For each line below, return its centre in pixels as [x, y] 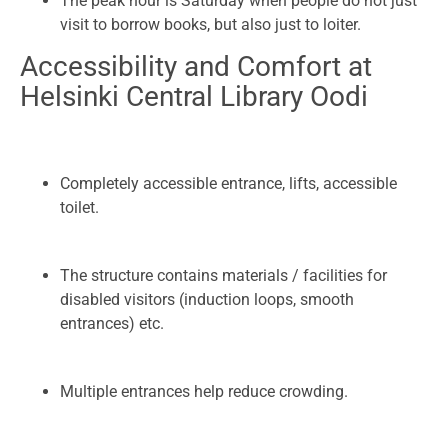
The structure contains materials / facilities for [223, 276]
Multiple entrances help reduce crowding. [204, 392]
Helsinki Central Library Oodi [194, 97]
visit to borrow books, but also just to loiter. [210, 25]
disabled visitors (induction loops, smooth [207, 300]
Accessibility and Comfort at [196, 67]
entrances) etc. [112, 324]
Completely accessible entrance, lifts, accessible [228, 184]
